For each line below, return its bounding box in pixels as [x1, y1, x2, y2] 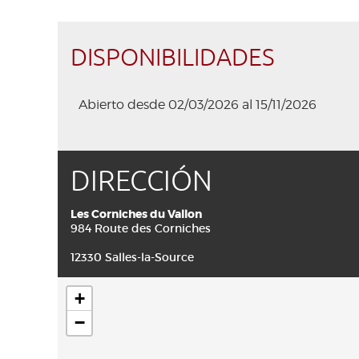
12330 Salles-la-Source [71, 250, 194, 264]
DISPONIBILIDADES [71, 42, 275, 73]
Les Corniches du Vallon [71, 207, 202, 221]
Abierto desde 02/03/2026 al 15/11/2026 [79, 97, 317, 112]
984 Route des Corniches [71, 221, 211, 236]
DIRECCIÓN [71, 163, 212, 200]
